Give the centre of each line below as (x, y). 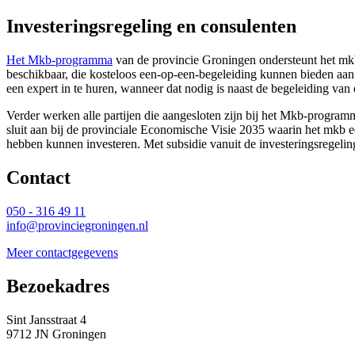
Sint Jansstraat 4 (46, 319)
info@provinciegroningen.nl (77, 225)
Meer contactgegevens (62, 252)
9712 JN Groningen (56, 334)
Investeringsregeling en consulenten (151, 27)
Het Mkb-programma (59, 60)
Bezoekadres (58, 286)
